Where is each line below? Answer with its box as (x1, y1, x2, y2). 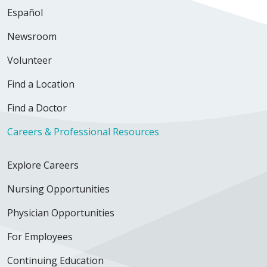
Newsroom (7, 30, 57, 44)
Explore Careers (7, 159, 79, 172)
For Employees (7, 230, 73, 244)
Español (7, 6, 43, 20)
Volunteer (7, 54, 52, 67)
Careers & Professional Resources (7, 125, 159, 139)
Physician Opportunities (7, 206, 114, 220)
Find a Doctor (7, 101, 67, 115)
